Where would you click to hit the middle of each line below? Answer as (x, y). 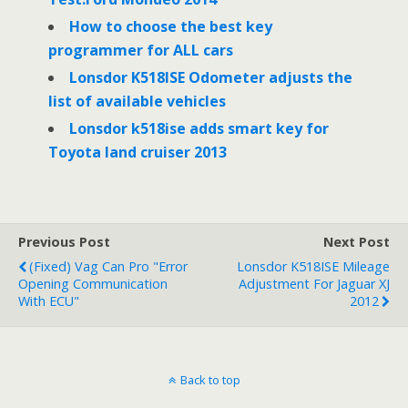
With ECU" (49, 301)
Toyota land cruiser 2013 (137, 153)
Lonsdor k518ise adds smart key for (199, 129)
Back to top (210, 380)
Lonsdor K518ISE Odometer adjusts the (210, 77)
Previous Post (64, 242)
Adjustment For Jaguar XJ (314, 284)
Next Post (357, 242)
